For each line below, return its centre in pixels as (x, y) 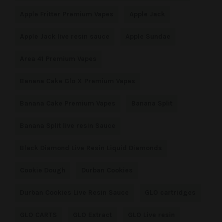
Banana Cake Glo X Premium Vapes (78, 81)
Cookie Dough (43, 170)
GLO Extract (92, 215)
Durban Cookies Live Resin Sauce (74, 193)
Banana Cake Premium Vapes (68, 103)
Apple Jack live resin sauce (65, 36)
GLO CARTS (38, 215)
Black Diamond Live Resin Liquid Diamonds (91, 148)
